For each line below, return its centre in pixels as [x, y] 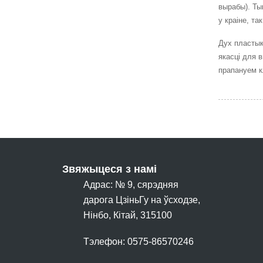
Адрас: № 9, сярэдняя [131, 185]
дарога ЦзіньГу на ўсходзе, [141, 200]
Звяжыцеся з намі [109, 169]
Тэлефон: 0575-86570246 [138, 242]
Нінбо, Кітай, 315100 [127, 215]
